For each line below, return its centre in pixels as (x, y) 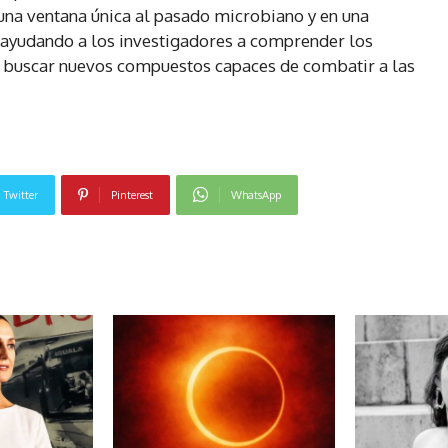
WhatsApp (255, 194)
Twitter (20, 194)
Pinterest (131, 194)
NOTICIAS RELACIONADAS (224, 269)
